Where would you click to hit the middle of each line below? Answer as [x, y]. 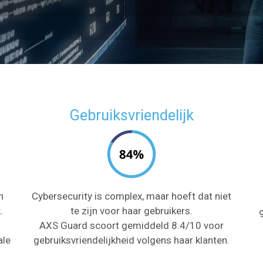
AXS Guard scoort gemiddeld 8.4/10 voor [131, 225]
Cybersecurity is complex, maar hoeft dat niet [131, 196]
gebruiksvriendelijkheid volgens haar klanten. [131, 240]
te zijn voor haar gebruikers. [131, 211]
